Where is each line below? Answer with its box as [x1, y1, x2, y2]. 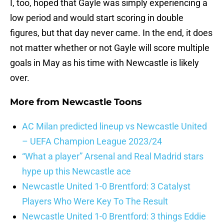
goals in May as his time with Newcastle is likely [10, 57, 199, 68]
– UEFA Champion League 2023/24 [22, 136, 162, 147]
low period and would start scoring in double [10, 12, 183, 23]
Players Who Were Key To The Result [22, 196, 168, 207]
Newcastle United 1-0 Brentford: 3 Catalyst [22, 181, 190, 192]
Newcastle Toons [62, 96, 142, 108]
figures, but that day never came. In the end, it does [10, 27, 212, 38]
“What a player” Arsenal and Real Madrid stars [22, 151, 203, 162]
